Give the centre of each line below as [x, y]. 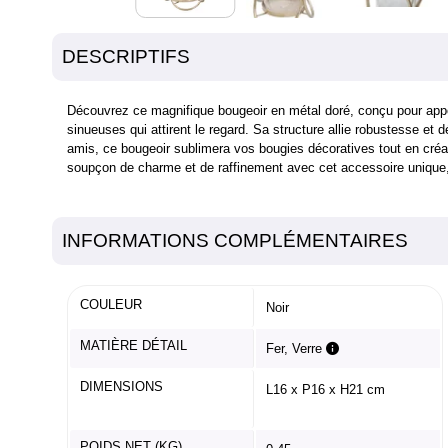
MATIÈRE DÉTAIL [133, 345]
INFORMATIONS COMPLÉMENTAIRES [235, 240]
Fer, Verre [296, 348]
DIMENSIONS [121, 386]
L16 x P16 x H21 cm [325, 389]
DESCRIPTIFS [126, 56]
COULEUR [111, 304]
